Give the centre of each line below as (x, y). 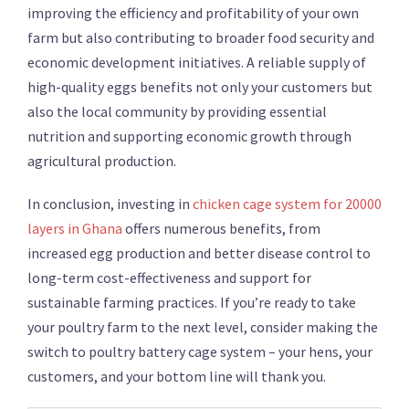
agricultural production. (102, 161)
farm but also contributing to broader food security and (201, 37)
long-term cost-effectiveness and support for (169, 278)
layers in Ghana (75, 228)
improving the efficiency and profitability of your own (193, 13)
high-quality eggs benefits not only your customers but (200, 87)
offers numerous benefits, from (221, 228)
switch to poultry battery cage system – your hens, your (200, 351)
